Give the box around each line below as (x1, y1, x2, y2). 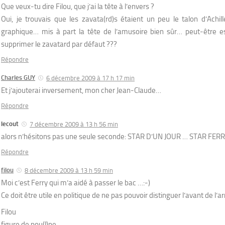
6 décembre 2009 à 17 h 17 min (46, 74, 135, 82)
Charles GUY (1, 73, 35, 81)
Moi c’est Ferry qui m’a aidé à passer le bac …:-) (1, 178, 150, 187)
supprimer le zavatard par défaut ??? (1, 39, 117, 49)
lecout (1, 120, 19, 128)
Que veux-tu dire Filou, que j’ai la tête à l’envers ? (1, 2, 154, 11)
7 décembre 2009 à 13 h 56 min (30, 120, 118, 128)
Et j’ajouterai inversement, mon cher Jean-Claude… (1, 85, 161, 95)
